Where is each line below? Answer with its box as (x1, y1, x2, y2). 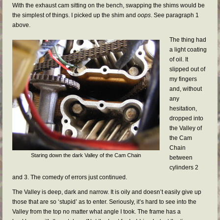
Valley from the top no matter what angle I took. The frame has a (12, 208, 181, 215)
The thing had (169, 36, 206, 43)
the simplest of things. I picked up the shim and (12, 12, 137, 19)
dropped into (169, 115, 203, 122)
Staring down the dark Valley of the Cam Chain (31, 152, 141, 158)
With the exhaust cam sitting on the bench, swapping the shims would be (12, 2, 205, 9)
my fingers (169, 76, 197, 82)
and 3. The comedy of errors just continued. (12, 174, 127, 181)
